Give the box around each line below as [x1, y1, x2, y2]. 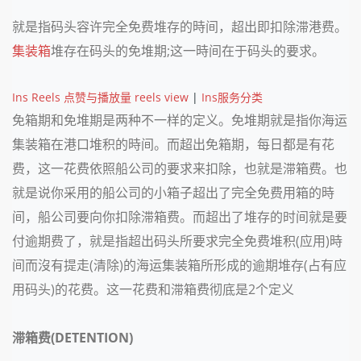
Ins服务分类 [201, 89, 263, 105]
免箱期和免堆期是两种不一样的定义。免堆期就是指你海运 [12, 111, 347, 129]
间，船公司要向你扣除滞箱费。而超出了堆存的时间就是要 [12, 208, 347, 226]
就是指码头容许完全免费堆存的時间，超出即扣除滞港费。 [12, 18, 347, 35]
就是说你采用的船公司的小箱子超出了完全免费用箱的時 [12, 184, 334, 201]
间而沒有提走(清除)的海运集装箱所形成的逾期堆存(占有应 [12, 256, 346, 274]
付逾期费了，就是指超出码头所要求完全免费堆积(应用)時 [12, 232, 342, 250]
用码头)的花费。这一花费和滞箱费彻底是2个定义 [12, 280, 294, 298]
